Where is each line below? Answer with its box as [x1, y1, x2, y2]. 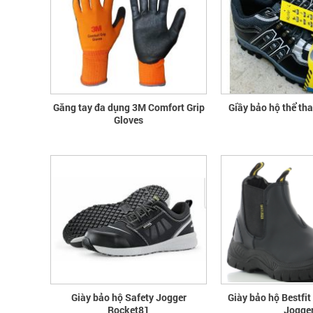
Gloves [114, 113, 143, 127]
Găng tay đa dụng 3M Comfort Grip [52, 101, 205, 115]
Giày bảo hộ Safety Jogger [71, 290, 187, 304]
